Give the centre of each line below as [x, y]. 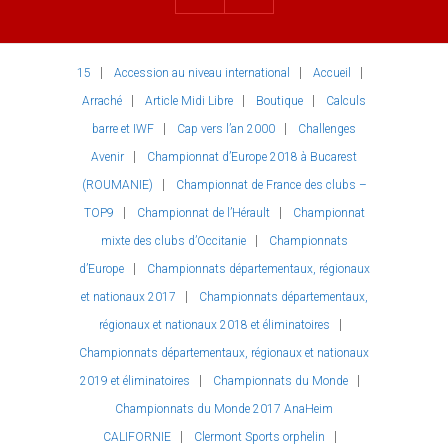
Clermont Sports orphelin [259, 437]
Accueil [332, 73]
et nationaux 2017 [128, 297]
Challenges [327, 129]
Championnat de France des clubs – [271, 185]
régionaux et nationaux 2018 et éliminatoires [214, 325]
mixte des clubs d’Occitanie [173, 241]
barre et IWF [123, 129]
